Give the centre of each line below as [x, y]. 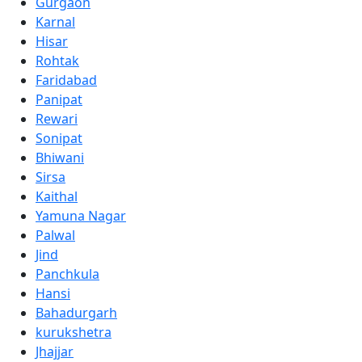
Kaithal [57, 196]
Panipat [59, 99]
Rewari [57, 118]
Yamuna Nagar [81, 215]
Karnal [55, 21]
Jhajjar [55, 351]
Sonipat [59, 138]
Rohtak [57, 60]
